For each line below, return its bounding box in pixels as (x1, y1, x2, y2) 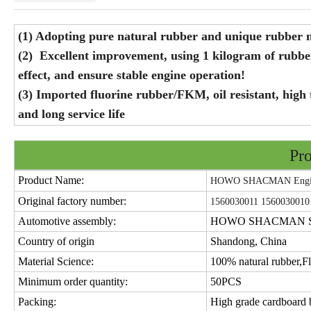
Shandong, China (210, 235, 287, 248)
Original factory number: (18, 195, 126, 208)
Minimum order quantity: (18, 276, 128, 288)
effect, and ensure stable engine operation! (18, 68, 245, 83)
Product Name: (18, 174, 84, 187)
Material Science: (18, 255, 94, 268)
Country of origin (18, 235, 94, 248)
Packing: (18, 296, 56, 308)
